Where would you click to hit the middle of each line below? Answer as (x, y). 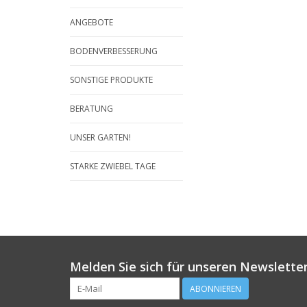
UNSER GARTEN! (100, 137)
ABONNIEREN (216, 289)
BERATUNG (91, 109)
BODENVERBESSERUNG (114, 51)
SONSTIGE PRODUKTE (111, 80)
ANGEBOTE (91, 22)
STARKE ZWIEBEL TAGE (113, 166)
